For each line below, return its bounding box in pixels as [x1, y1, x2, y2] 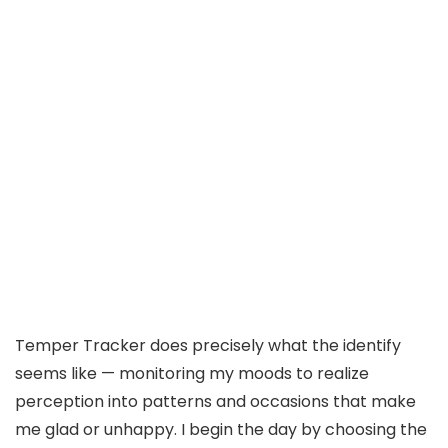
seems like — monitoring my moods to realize [15, 361, 369, 385]
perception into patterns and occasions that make [15, 389, 416, 413]
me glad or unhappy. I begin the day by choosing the [15, 417, 427, 441]
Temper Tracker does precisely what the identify [15, 333, 401, 357]
